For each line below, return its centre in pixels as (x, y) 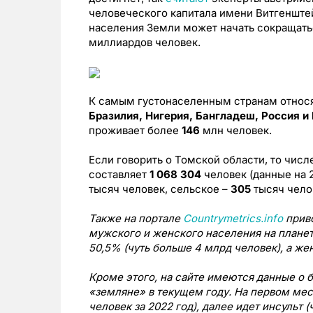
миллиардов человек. (145, 43)
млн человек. (237, 131)
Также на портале (136, 219)
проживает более (135, 131)
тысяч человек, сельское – (160, 189)
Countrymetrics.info (233, 219)
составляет (119, 175)
